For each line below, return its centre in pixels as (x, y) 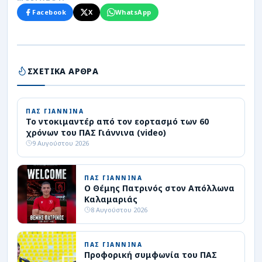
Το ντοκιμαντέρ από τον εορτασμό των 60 (117, 121)
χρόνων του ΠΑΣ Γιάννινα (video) (96, 132)
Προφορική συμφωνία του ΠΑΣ (151, 254)
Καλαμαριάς (111, 199)
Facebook (49, 12)
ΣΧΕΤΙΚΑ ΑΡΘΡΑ (63, 71)
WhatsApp (133, 12)
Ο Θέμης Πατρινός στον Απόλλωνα (159, 188)
